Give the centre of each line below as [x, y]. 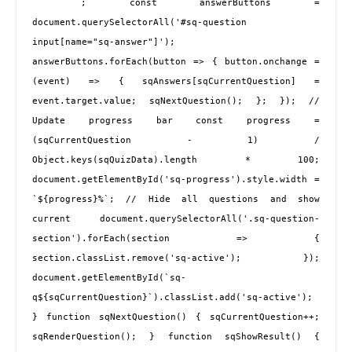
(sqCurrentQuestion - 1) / [176, 141]
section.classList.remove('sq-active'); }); [176, 258]
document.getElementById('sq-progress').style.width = [176, 180]
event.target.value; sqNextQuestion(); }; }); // [176, 101]
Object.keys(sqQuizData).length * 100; [176, 160]
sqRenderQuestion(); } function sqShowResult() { [176, 337]
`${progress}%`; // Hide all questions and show [176, 200]
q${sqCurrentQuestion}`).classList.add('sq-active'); [172, 298]
